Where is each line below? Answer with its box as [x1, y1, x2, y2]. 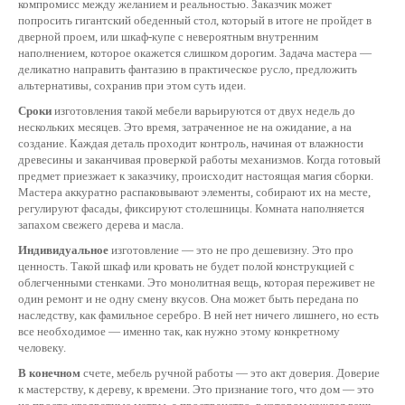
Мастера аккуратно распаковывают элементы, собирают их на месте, [18, 185, 371, 199]
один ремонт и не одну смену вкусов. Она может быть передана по [18, 292, 359, 306]
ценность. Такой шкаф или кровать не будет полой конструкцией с [18, 259, 354, 273]
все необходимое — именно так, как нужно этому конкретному [18, 325, 340, 338]
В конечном [18, 366, 83, 380]
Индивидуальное [18, 243, 111, 257]
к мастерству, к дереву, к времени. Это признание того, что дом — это [18, 382, 374, 396]
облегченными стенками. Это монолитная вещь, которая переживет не [18, 276, 375, 289]
